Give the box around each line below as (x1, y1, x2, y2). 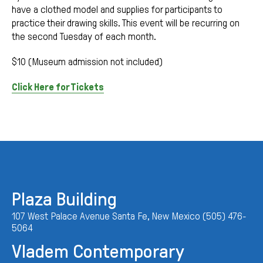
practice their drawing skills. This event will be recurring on (12, 18, 240, 29)
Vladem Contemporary (12, 241, 184, 262)
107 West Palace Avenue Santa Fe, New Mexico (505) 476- (12, 211, 247, 222)
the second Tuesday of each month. (12, 31, 156, 42)
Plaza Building (12, 189, 117, 210)
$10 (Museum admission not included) (12, 56, 163, 68)
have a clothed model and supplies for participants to (12, 4, 222, 15)
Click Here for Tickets (12, 82, 104, 93)
